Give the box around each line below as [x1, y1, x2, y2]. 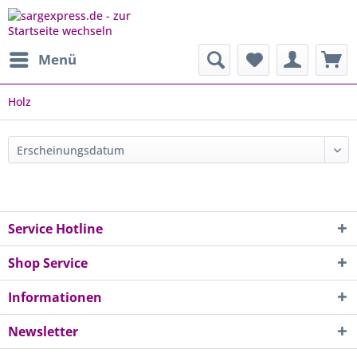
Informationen [8, 288, 102, 306]
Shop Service [8, 254, 88, 272]
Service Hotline [8, 220, 103, 237]
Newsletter [8, 323, 78, 340]
